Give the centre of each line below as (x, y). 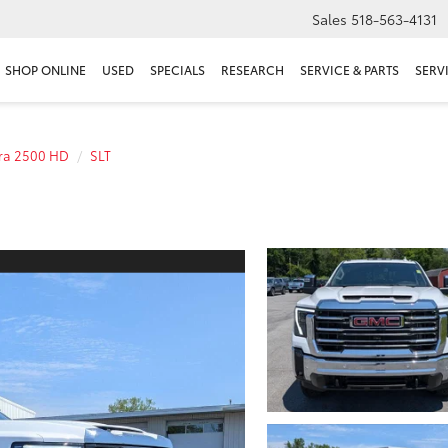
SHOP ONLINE (45, 70)
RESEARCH (252, 70)
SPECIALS (177, 70)
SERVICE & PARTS (349, 70)
